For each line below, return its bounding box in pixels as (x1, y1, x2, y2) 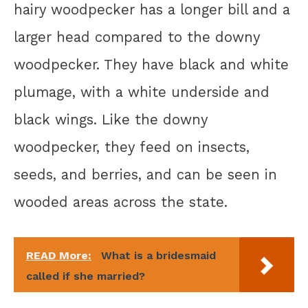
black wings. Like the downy (14, 111, 208, 129)
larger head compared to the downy (14, 29, 260, 46)
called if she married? (26, 269, 145, 283)
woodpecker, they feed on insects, (14, 139, 250, 156)
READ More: (26, 249, 91, 263)
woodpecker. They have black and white (14, 56, 289, 74)
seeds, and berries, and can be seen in (14, 166, 277, 184)
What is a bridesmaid (101, 249, 216, 263)
